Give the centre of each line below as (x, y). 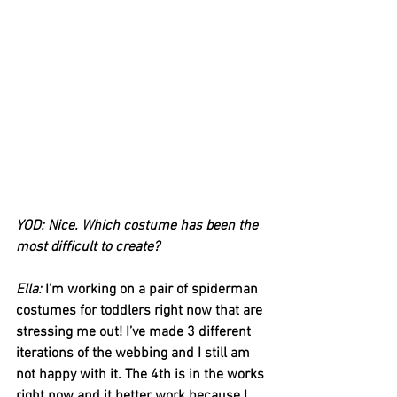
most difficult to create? (88, 247)
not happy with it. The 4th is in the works (142, 374)
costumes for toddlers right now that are (141, 311)
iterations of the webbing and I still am (135, 353)
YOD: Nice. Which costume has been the (139, 226)
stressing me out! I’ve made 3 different (135, 332)
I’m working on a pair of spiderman (153, 289)
